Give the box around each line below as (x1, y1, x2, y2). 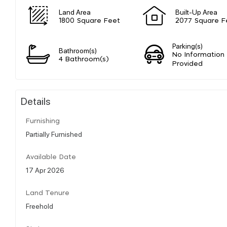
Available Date (26, 154, 76, 161)
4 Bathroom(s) (59, 56, 109, 63)
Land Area (59, 7, 91, 16)
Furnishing (26, 118, 60, 125)
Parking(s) (172, 41, 203, 50)
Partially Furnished (26, 129, 82, 138)
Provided (172, 60, 203, 67)
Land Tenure (26, 190, 69, 197)
